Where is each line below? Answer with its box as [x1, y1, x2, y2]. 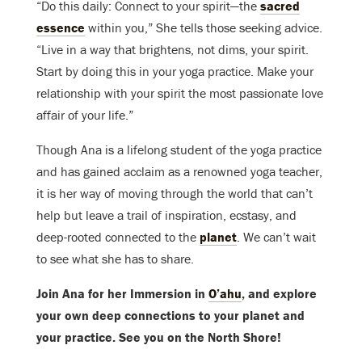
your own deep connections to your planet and [36, 307, 305, 324]
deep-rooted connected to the [36, 229, 200, 246]
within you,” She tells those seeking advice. [85, 19, 322, 36]
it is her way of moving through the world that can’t [36, 185, 313, 202]
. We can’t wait [237, 229, 316, 246]
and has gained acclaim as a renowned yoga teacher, [36, 163, 322, 180]
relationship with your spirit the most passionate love [36, 85, 323, 102]
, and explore [242, 285, 317, 302]
